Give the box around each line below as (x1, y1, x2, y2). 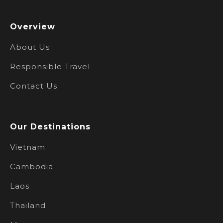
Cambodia (10, 162, 53, 171)
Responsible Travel (10, 62, 90, 71)
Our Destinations (10, 122, 91, 131)
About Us (10, 42, 50, 52)
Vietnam (10, 142, 45, 152)
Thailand (10, 201, 46, 210)
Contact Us (10, 81, 57, 91)
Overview (10, 22, 55, 31)
